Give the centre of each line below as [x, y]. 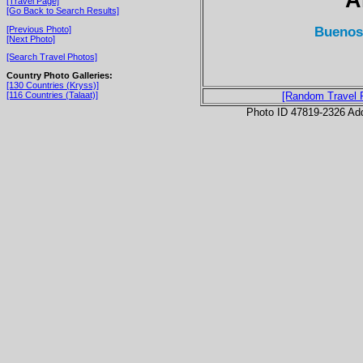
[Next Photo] [31, 38]
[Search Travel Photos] [52, 57]
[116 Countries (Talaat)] [52, 94]
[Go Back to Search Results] [63, 10]
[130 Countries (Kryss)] [53, 85]
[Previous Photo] [39, 29]
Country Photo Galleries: [60, 75]
